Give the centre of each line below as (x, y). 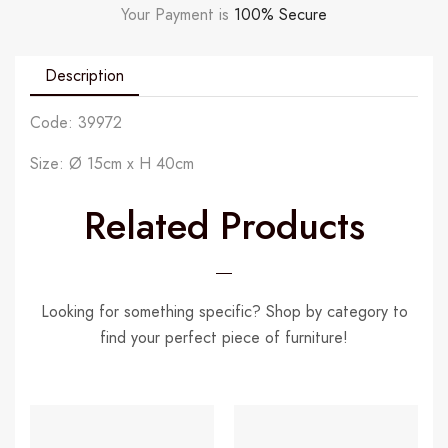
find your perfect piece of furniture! (224, 338)
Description (84, 75)
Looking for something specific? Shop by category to (224, 312)
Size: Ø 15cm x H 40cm (112, 163)
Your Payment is (177, 14)
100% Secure (280, 14)
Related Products (224, 226)
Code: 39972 (76, 122)
